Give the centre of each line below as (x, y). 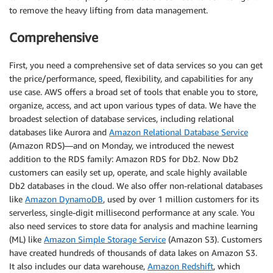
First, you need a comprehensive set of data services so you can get (136, 65)
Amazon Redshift (180, 266)
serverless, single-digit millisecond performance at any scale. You (132, 212)
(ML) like (27, 239)
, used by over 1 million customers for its (181, 199)
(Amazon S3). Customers (214, 239)
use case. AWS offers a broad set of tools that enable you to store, (133, 91)
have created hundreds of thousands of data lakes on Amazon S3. (133, 252)
